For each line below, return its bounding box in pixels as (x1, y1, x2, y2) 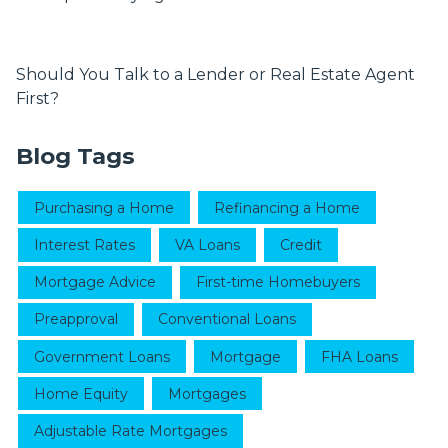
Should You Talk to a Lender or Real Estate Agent (16, 65, 415, 85)
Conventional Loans (158, 310, 296, 329)
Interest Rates (34, 235, 135, 254)
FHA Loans (321, 347, 398, 366)
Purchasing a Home (34, 198, 174, 217)
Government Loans (34, 347, 170, 366)
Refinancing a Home (214, 198, 360, 217)
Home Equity (34, 384, 128, 403)
